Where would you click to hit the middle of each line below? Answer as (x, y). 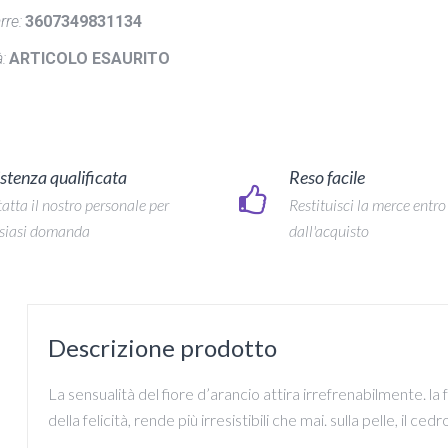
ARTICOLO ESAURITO (89, 58)
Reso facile (327, 177)
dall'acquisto (329, 230)
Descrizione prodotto (162, 347)
